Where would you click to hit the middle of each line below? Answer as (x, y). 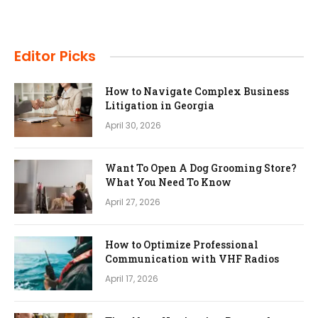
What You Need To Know (168, 182)
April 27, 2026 (133, 202)
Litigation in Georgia (160, 106)
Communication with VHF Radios (192, 259)
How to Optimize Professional (182, 245)
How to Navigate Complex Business (197, 92)
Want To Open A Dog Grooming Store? (201, 168)
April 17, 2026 (132, 279)
